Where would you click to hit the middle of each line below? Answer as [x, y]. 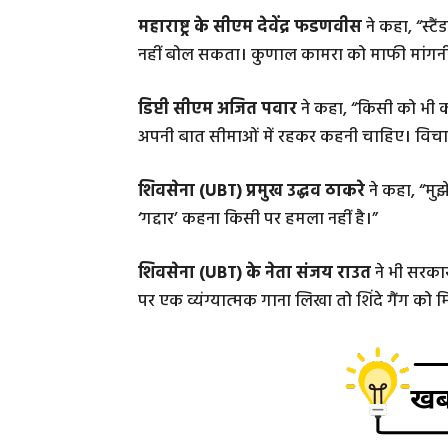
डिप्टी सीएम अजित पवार [217, 109]
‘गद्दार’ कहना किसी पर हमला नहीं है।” [258, 219]
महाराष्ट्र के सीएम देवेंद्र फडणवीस [252, 27]
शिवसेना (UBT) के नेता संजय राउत [254, 273]
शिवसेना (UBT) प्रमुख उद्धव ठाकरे [251, 191]
